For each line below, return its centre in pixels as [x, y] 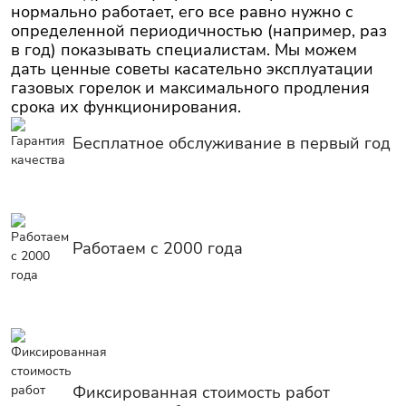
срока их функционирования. [126, 107]
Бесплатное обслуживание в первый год [232, 143]
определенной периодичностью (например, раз [199, 31]
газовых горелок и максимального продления [190, 88]
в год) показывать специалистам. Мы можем [184, 50]
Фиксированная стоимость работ [201, 392]
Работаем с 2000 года [158, 248]
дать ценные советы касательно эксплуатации [192, 69]
